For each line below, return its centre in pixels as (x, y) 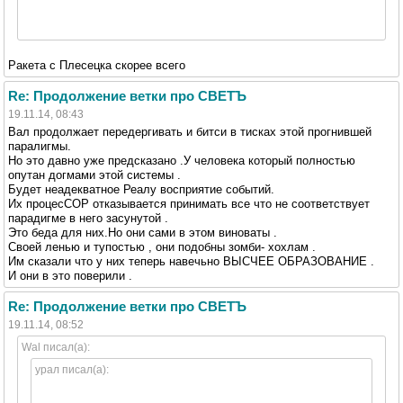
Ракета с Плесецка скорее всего (97, 65)
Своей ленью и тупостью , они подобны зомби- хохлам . (162, 246)
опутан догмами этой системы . (94, 175)
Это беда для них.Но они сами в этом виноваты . (143, 232)
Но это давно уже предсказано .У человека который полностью (182, 160)
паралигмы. (40, 146)
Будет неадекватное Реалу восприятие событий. (141, 189)
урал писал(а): (72, 369)
